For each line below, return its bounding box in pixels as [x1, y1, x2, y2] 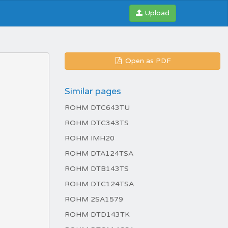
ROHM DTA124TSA [65, 149, 133, 158]
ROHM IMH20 [65, 134, 115, 142]
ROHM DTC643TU [65, 103, 130, 112]
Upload [145, 9, 169, 17]
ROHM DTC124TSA [65, 180, 134, 188]
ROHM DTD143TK [65, 210, 130, 219]
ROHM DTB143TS [65, 164, 129, 173]
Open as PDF [123, 56, 171, 65]
